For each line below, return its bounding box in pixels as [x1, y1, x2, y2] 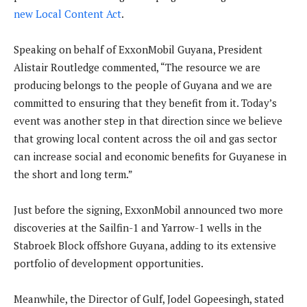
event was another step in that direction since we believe [14, 114, 282, 128]
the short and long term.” [14, 167, 133, 182]
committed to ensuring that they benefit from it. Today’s [14, 96, 277, 110]
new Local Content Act [14, 7, 121, 21]
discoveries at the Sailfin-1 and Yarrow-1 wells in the [14, 221, 262, 235]
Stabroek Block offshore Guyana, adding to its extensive [14, 238, 276, 253]
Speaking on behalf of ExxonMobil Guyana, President [14, 42, 262, 57]
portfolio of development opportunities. [14, 256, 204, 271]
